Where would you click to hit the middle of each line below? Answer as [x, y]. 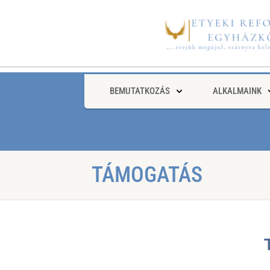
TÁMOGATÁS [147, 175]
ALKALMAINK [237, 91]
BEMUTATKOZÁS [140, 91]
